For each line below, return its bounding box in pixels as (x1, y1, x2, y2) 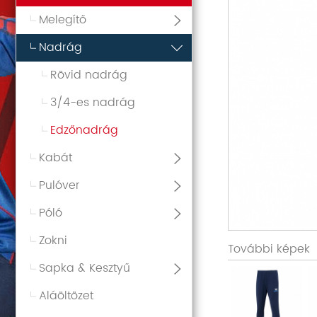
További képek (228, 240, 310, 259)
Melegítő (39, 11, 86, 30)
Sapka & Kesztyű (39, 259, 130, 278)
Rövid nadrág (50, 66, 127, 85)
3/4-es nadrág (50, 93, 135, 113)
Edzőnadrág (50, 121, 118, 140)
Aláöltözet (39, 287, 93, 306)
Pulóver (39, 176, 80, 195)
